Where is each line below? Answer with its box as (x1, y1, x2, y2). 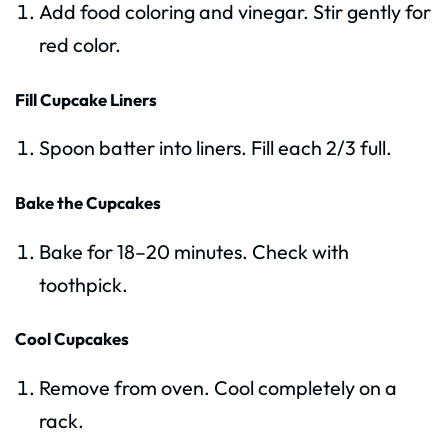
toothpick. (38, 271, 128, 297)
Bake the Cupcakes (15, 191, 161, 213)
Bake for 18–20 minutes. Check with (38, 238, 349, 264)
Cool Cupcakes (15, 328, 129, 350)
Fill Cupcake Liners (15, 88, 157, 110)
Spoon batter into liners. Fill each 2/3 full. (38, 135, 392, 161)
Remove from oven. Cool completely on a (38, 374, 397, 400)
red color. (38, 32, 121, 58)
